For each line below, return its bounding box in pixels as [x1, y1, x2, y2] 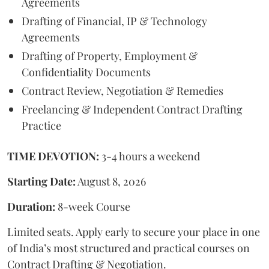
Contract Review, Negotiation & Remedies [22, 83, 223, 98]
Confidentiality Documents [22, 65, 151, 79]
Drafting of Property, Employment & [22, 49, 198, 63]
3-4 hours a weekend [99, 149, 200, 163]
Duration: [7, 199, 58, 214]
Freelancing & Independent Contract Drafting [22, 102, 243, 116]
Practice [22, 118, 61, 133]
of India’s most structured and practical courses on [7, 241, 250, 255]
